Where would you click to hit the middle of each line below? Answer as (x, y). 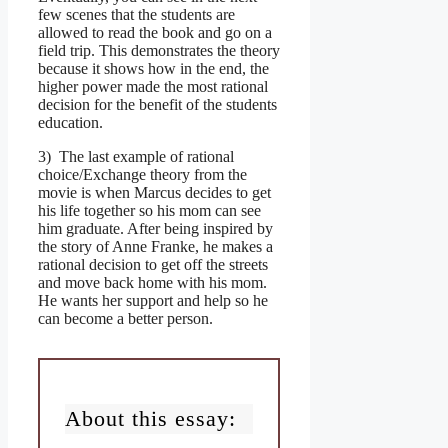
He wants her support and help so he (153, 300)
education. (70, 122)
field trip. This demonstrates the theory (159, 50)
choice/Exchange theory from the (142, 174)
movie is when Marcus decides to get (154, 192)
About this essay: (150, 418)
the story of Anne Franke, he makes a (155, 246)
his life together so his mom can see (149, 210)
